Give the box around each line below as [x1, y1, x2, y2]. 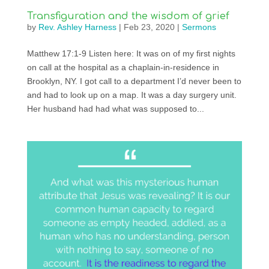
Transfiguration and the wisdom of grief [26, 11, 229, 22]
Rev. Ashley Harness [38, 22, 116, 32]
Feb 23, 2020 [123, 22, 175, 32]
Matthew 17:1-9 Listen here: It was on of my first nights [26, 49, 235, 59]
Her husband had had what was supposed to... [26, 104, 204, 114]
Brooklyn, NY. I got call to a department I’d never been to [26, 76, 241, 86]
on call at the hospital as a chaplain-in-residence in [26, 62, 219, 73]
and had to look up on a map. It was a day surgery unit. [26, 90, 237, 100]
